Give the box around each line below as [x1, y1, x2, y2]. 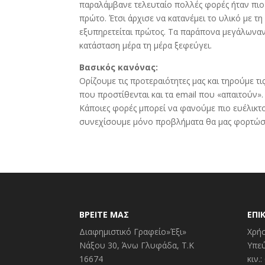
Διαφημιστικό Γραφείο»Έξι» [79, 226, 187, 238]
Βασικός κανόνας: [79, 61, 159, 73]
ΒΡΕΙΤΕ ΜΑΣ [79, 209, 130, 221]
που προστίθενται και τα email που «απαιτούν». [79, 88, 264, 100]
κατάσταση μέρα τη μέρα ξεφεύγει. [79, 39, 212, 51]
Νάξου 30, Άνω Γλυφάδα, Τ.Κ [79, 240, 195, 251]
